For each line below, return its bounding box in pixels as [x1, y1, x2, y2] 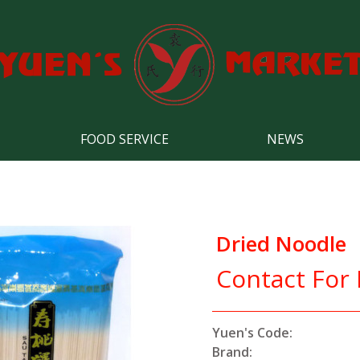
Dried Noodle [216, 229, 346, 258]
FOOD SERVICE [80, 130, 169, 148]
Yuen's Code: [212, 324, 292, 342]
